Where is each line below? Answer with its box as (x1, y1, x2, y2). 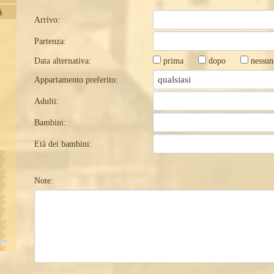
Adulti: (34, 97, 59, 106)
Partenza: (34, 37, 67, 46)
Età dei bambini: (34, 139, 92, 149)
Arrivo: (34, 15, 61, 24)
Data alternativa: (34, 56, 92, 65)
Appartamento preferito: (34, 75, 119, 84)
